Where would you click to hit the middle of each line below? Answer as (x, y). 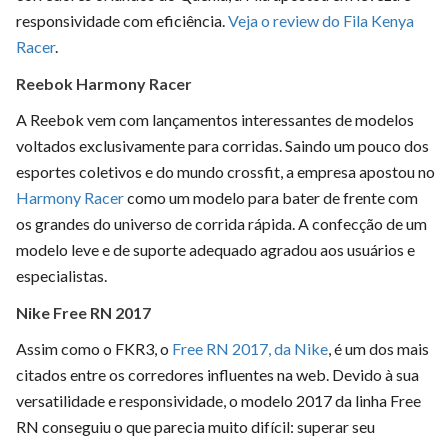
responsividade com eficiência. (120, 20)
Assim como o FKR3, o (94, 348)
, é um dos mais (378, 348)
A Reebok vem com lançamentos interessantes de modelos (215, 119)
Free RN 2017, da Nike (250, 348)
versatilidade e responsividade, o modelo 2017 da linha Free (218, 400)
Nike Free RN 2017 (83, 312)
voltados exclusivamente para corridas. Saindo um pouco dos (222, 145)
